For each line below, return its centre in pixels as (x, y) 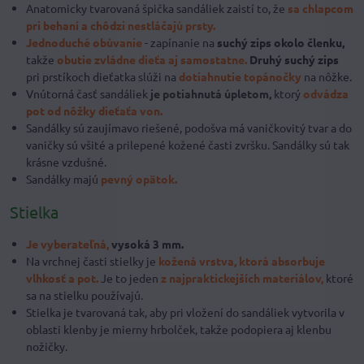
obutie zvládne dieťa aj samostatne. (152, 59)
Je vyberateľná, (67, 243)
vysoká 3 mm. (147, 243)
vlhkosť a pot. (62, 277)
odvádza (326, 93)
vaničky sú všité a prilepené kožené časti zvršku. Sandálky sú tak (188, 144)
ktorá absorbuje (282, 260)
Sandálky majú (62, 178)
